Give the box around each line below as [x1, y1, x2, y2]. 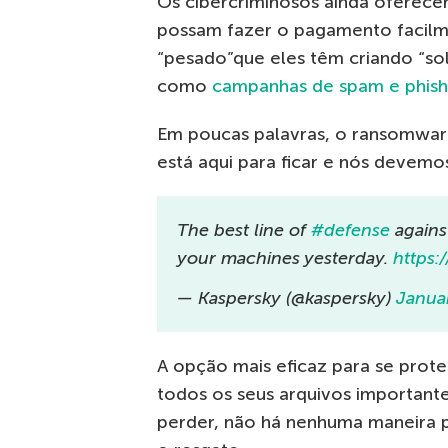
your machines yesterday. [177, 247, 393, 270]
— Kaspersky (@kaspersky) [177, 287, 396, 310]
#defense [311, 219, 390, 242]
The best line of [177, 219, 311, 242]
